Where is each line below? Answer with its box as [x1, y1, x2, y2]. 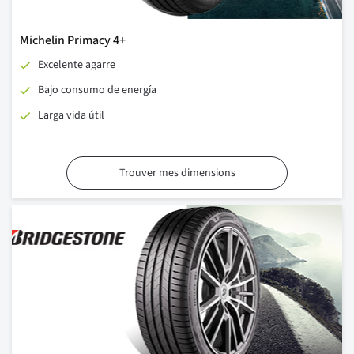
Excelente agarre [38, 57, 115, 73]
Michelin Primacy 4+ [20, 32, 126, 50]
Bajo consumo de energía [38, 82, 156, 99]
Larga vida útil [38, 107, 104, 124]
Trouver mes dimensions [119, 165, 235, 182]
